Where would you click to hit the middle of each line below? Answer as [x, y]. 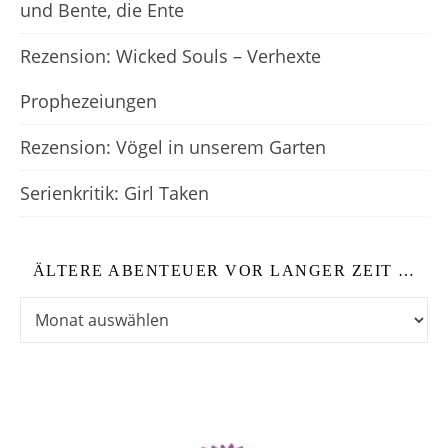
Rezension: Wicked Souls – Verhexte [170, 56]
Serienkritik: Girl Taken [114, 193]
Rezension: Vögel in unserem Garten [173, 147]
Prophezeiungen [88, 101]
